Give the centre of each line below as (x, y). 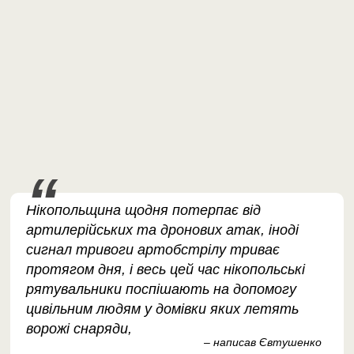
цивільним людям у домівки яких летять (163, 309)
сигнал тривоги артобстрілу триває (153, 249)
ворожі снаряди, (79, 328)
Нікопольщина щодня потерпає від (144, 210)
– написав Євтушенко (262, 342)
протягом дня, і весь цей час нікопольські (166, 269)
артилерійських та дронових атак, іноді (163, 230)
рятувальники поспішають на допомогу (162, 289)
